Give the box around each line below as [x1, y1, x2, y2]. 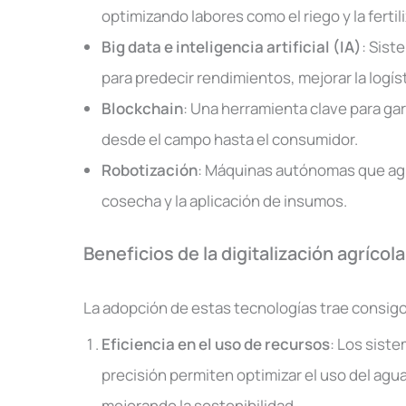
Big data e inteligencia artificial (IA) [101, 35, 362, 57]
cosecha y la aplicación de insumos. [101, 189, 347, 211]
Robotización [101, 159, 198, 180]
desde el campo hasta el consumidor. [101, 128, 358, 150]
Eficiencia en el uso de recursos [101, 333, 330, 354]
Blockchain [101, 97, 183, 119]
